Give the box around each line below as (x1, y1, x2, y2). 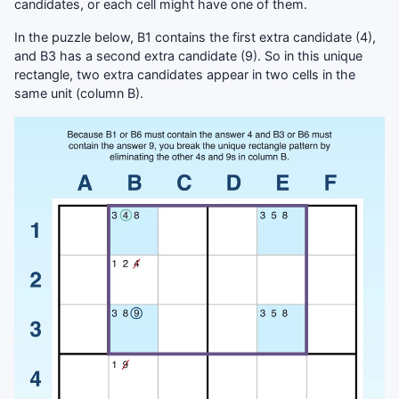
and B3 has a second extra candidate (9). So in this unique (14, 47, 362, 63)
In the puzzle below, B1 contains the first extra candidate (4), (14, 28, 376, 45)
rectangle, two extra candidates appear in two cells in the (14, 66, 355, 82)
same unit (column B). (14, 85, 143, 101)
